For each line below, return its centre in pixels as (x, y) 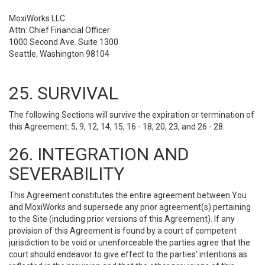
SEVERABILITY (67, 174)
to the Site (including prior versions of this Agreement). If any (122, 219)
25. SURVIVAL (64, 93)
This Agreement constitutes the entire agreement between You (128, 195)
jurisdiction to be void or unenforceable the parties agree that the (130, 243)
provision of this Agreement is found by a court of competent (123, 231)
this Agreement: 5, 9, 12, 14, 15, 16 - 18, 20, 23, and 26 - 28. (117, 127)
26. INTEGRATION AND (99, 154)
